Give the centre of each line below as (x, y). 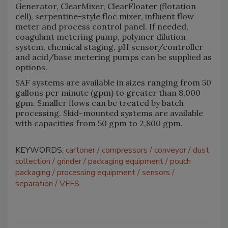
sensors (156, 172)
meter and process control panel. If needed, (102, 26)
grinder (69, 161)
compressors (125, 150)
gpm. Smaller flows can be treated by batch (99, 103)
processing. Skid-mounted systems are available (109, 113)
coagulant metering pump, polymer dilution (101, 36)
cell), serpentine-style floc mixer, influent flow (105, 16)
